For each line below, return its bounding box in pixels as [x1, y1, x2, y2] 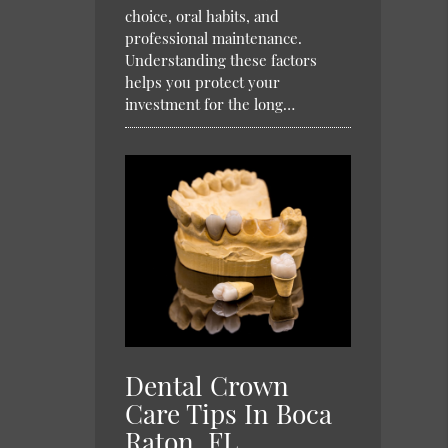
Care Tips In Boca [125, 395, 333, 431]
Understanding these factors [125, 50, 318, 71]
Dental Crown [125, 367, 290, 403]
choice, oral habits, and [125, 6, 280, 27]
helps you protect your [125, 72, 281, 93]
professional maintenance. [125, 28, 303, 49]
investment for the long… [125, 94, 296, 115]
